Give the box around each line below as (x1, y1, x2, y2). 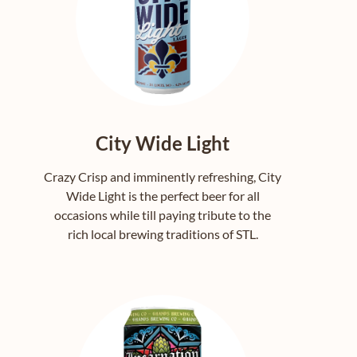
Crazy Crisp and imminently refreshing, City (44, 169, 281, 185)
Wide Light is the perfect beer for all (65, 188, 260, 204)
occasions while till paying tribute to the (54, 207, 271, 223)
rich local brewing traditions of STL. (67, 226, 258, 242)
